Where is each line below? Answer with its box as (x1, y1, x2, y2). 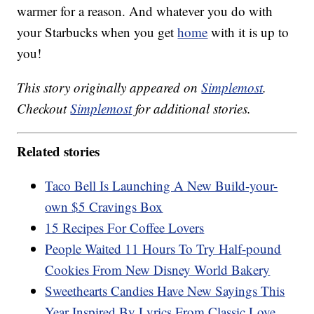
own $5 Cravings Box (45, 197, 163, 215)
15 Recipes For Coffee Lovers (45, 218, 205, 236)
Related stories (17, 141, 100, 161)
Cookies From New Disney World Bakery (45, 260, 271, 278)
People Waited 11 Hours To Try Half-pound (45, 239, 282, 257)
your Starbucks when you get (17, 23, 178, 41)
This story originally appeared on (17, 78, 202, 97)
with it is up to (207, 23, 289, 41)
